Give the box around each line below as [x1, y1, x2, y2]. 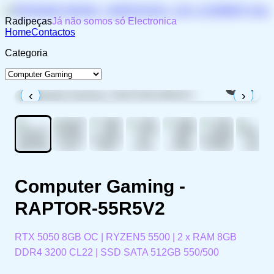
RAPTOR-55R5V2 [15, 198, 165, 218]
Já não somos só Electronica [52, 16, 177, 26]
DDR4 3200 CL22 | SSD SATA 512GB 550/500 [15, 247, 219, 257]
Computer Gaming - [15, 176, 185, 196]
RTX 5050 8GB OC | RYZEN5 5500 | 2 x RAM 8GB [15, 232, 237, 242]
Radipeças [5, 16, 52, 26]
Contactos [31, 27, 75, 37]
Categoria [5, 48, 48, 58]
